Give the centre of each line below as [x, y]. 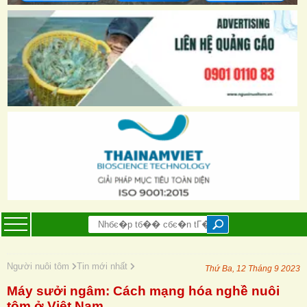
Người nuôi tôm [39, 266]
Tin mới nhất [103, 266]
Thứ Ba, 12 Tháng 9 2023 [253, 268]
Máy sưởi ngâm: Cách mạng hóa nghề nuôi [143, 291]
